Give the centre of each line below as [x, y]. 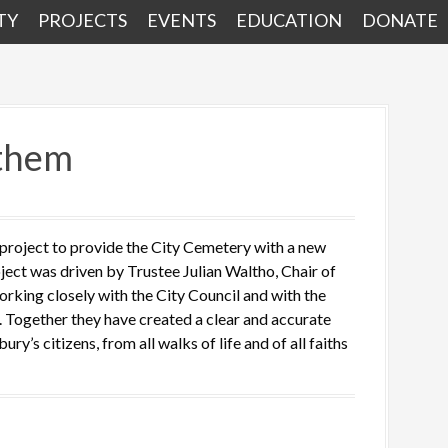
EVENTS [181, 20]
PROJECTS [82, 20]
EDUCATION [289, 20]
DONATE [400, 20]
